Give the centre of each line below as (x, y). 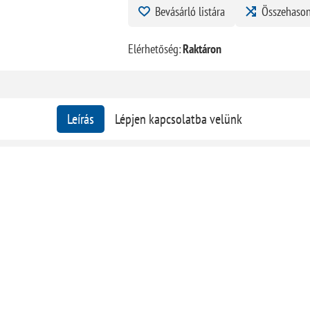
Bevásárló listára (190, 11)
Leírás (81, 119)
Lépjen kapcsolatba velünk (179, 119)
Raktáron (202, 48)
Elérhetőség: (154, 48)
